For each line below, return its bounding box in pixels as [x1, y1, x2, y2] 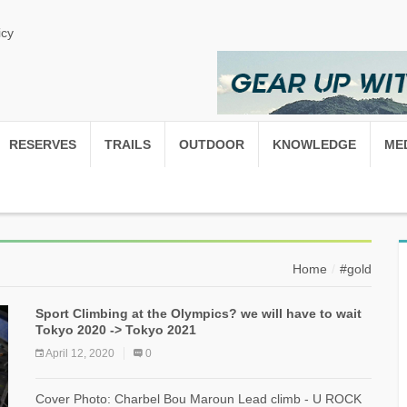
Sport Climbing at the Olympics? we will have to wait [35, 306, 362, 321]
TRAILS [104, 137, 151, 152]
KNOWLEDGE [273, 137, 356, 152]
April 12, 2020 [45, 347, 114, 360]
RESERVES [9, 137, 76, 152]
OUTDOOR [179, 137, 244, 152]
